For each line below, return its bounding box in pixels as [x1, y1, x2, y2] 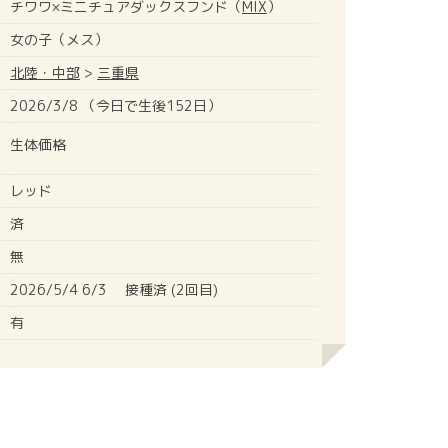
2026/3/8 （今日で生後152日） [10, 95, 221, 115]
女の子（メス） [10, 29, 108, 49]
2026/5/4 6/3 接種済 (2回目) [10, 279, 218, 299]
